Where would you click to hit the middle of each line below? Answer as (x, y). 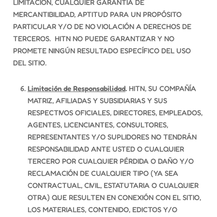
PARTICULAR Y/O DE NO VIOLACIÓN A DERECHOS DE (102, 26)
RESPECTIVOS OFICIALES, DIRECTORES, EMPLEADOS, (115, 113)
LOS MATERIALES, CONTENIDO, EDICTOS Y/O (102, 209)
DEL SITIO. (30, 63)
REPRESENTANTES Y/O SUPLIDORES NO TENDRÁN (112, 137)
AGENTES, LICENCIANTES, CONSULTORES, (98, 125)
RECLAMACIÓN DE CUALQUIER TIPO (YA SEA (103, 173)
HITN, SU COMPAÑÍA (161, 88)
